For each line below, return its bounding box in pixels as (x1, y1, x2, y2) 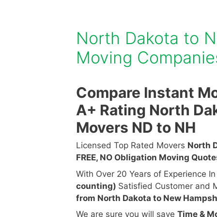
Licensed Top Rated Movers (76, 140, 187, 150)
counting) (76, 181, 118, 191)
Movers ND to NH (76, 119, 196, 136)
